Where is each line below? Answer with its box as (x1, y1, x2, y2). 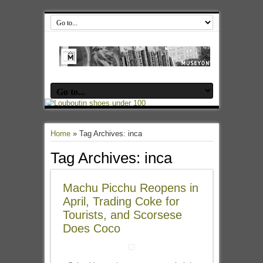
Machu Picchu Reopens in (62, 181, 198, 194)
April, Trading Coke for (62, 195, 180, 208)
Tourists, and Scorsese (62, 208, 182, 221)
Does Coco (62, 222, 120, 235)
